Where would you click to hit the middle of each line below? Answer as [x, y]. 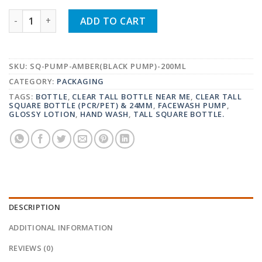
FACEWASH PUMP [192, 106]
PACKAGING [81, 82]
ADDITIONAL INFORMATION [61, 228]
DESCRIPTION [35, 207]
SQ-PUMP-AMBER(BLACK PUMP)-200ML [108, 66]
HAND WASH [105, 114]
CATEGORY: [33, 82]
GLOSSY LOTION [42, 114]
